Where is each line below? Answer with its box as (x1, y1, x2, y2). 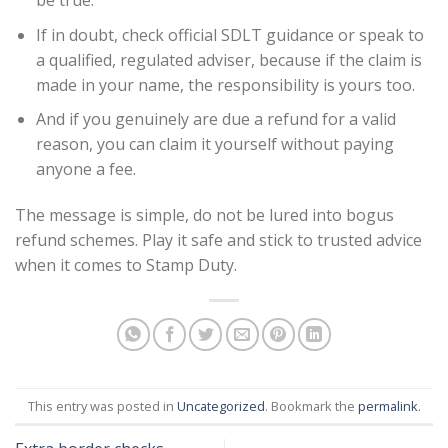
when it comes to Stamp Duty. (15, 254, 237, 277)
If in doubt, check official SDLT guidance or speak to (35, 23, 424, 46)
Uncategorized (176, 396, 265, 415)
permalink (357, 396, 418, 415)
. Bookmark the (264, 396, 358, 415)
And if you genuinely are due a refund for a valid (35, 108, 396, 131)
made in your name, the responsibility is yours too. (35, 73, 415, 96)
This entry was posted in (27, 396, 177, 415)
